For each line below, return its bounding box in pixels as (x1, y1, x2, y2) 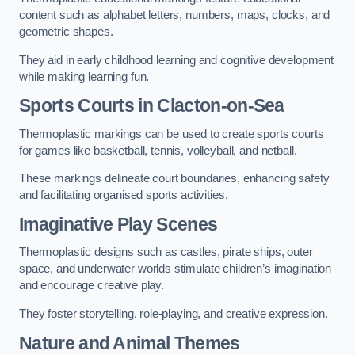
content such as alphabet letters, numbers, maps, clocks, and (19, 9, 330, 22)
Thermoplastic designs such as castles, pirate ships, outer (19, 246, 313, 259)
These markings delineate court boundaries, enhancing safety (19, 172, 330, 185)
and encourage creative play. (19, 279, 164, 292)
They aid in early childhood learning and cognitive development (19, 53, 334, 67)
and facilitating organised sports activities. (19, 189, 228, 202)
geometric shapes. (19, 25, 113, 39)
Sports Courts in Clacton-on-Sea (19, 95, 284, 116)
